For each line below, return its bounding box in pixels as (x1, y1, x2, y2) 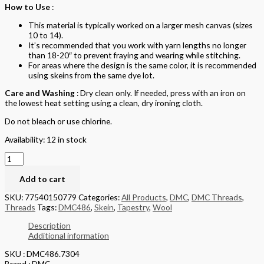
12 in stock (47, 134, 87, 144)
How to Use (5, 2, 50, 12)
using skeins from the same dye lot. (28, 70, 154, 80)
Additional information (28, 230, 109, 241)
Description (28, 220, 71, 231)
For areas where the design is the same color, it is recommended (28, 60, 256, 70)
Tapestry (117, 202, 149, 213)
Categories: (78, 192, 121, 203)
